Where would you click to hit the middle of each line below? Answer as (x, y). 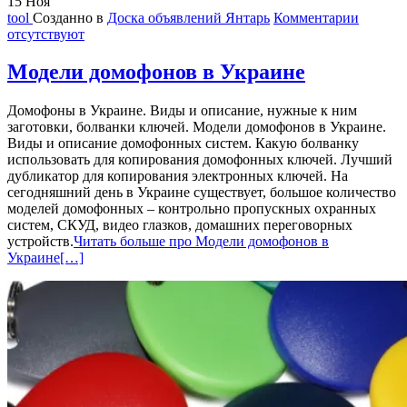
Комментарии (316, 17)
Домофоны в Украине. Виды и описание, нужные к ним (182, 111)
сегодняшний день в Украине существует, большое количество (202, 193)
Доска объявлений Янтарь (189, 17)
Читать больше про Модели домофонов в (201, 242)
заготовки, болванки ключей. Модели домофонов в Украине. (197, 127)
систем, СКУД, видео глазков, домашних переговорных (180, 225)
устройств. (40, 242)
